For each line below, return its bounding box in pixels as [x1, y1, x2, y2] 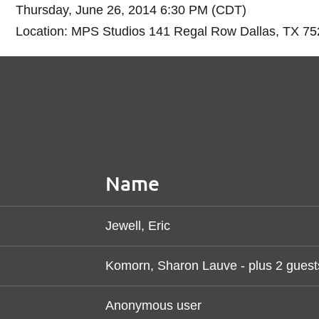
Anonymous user [105, 298, 202, 313]
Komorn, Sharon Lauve [105, 258, 237, 273]
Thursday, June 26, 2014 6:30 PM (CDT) [15, 3, 246, 17]
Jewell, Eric [105, 219, 170, 233]
